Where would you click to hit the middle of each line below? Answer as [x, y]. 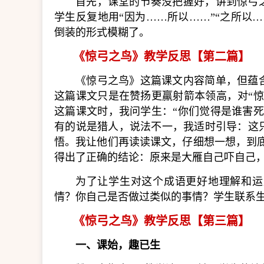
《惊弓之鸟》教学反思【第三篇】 [161, 221]
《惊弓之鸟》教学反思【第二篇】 [161, 57]
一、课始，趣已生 [118, 245]
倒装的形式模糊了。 [102, 32]
